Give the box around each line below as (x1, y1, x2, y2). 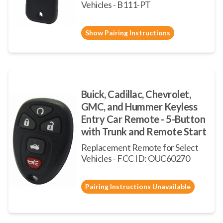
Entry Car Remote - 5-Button (81, 113, 206, 125)
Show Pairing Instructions (85, 28, 170, 37)
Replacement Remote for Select (81, 142, 199, 153)
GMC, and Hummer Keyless (81, 101, 198, 112)
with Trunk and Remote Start (81, 125, 207, 137)
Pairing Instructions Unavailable (85, 182, 191, 191)
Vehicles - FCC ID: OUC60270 (81, 153, 190, 164)
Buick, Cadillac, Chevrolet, (81, 88, 191, 100)
